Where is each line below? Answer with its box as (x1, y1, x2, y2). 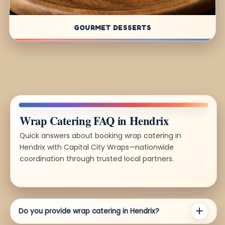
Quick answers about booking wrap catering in (20, 130, 181, 141)
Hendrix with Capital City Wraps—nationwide (20, 142, 174, 152)
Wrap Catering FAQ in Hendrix (20, 112, 169, 129)
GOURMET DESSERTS (73, 23, 152, 32)
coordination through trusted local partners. (20, 153, 174, 164)
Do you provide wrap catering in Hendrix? (19, 206, 159, 216)
